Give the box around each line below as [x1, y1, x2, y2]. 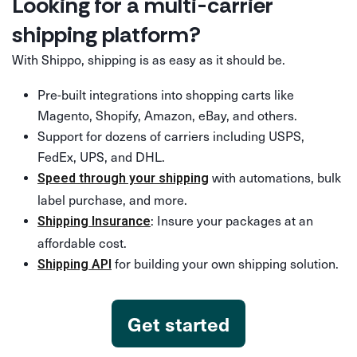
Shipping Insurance [37, 213, 151, 229]
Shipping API [37, 256, 112, 272]
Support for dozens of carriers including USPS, [37, 127, 304, 144]
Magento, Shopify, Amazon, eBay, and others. [37, 106, 297, 124]
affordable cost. [37, 233, 127, 251]
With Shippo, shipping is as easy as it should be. [12, 50, 293, 68]
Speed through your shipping [37, 170, 209, 186]
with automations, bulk [209, 168, 341, 186]
